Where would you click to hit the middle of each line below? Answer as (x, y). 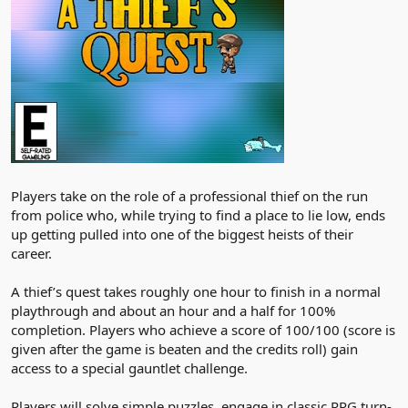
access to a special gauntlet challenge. (129, 367)
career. (31, 253)
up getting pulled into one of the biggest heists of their (182, 234)
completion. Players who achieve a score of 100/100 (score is (203, 329)
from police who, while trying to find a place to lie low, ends (198, 214)
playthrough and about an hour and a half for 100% (173, 310)
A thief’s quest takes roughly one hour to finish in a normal (196, 291)
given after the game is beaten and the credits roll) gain (184, 348)
